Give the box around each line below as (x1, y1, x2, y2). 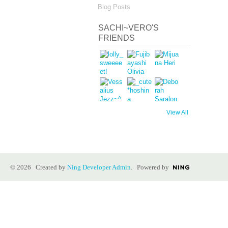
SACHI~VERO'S (98, 23, 159, 33)
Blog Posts (98, 3, 130, 11)
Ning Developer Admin (67, 163, 131, 171)
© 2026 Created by (10, 163, 67, 171)
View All (166, 109, 188, 117)
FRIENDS (98, 34, 135, 43)
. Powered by (131, 163, 169, 171)
